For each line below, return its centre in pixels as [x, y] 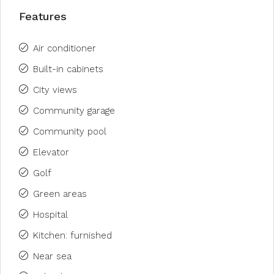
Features [43, 16]
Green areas [60, 194]
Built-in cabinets [68, 69]
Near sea [52, 256]
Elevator [51, 152]
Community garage [74, 111]
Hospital [50, 215]
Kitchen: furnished [72, 235]
